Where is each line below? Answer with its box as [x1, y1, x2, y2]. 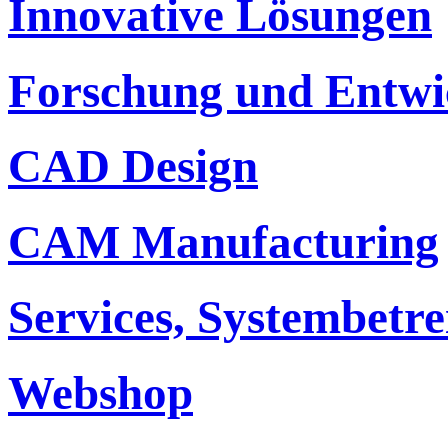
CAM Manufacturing [8, 215, 439, 268]
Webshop [8, 366, 193, 419]
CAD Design [8, 140, 258, 193]
